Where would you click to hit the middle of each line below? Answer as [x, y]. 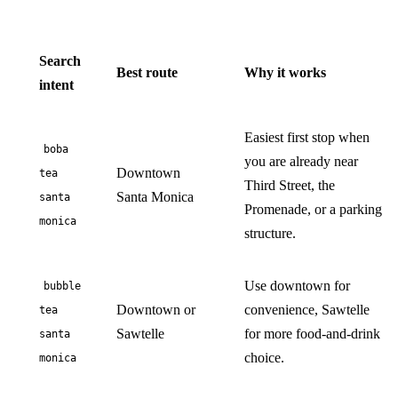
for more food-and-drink [312, 333]
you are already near [301, 161]
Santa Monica [155, 196]
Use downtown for [297, 285]
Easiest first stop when [307, 137]
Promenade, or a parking [313, 209]
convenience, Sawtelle [307, 309]
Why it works [285, 72]
